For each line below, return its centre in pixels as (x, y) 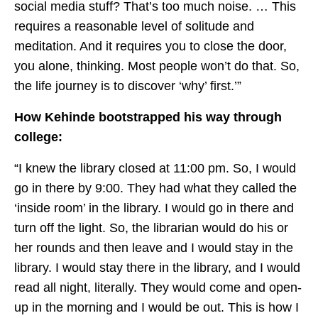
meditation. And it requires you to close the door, (150, 46)
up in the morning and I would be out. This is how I (157, 308)
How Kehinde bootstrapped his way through (148, 117)
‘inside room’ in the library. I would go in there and (154, 208)
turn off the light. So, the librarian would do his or (151, 228)
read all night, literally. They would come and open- (158, 288)
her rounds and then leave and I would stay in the (154, 248)
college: (38, 137)
